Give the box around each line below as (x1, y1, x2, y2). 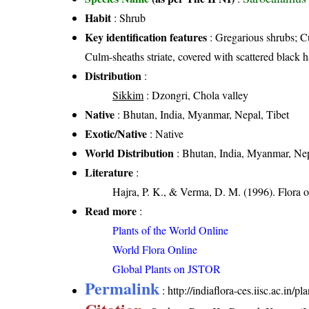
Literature (85, 163, 134, 180)
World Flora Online (112, 241, 198, 257)
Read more (85, 202, 137, 219)
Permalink (85, 275, 160, 300)
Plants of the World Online (112, 222, 229, 237)
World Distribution (85, 144, 175, 161)
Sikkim (112, 87, 144, 102)
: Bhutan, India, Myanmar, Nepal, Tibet (114, 106, 290, 121)
